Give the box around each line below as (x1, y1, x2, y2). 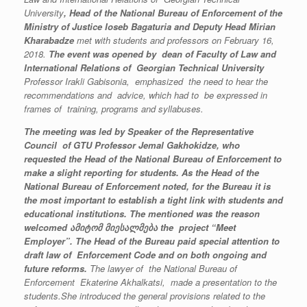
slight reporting (57, 166, 125, 180)
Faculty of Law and (196, 47, 276, 61)
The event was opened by (49, 47, 159, 61)
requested (24, 152, 69, 166)
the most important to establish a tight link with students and (24, 193, 283, 207)
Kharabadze (24, 34, 74, 47)
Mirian (246, 20, 275, 34)
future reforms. (24, 262, 90, 275)
